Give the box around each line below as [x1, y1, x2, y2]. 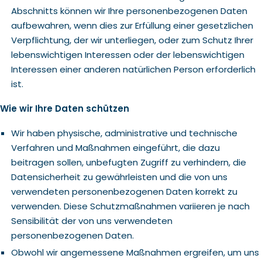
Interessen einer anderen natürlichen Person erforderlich [11, 63, 256, 75]
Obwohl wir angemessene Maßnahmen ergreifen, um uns [11, 246, 259, 258]
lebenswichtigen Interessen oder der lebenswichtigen [11, 49, 244, 61]
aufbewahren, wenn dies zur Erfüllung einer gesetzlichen [11, 19, 253, 32]
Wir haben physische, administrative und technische [11, 127, 237, 139]
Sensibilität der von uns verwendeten [11, 215, 173, 227]
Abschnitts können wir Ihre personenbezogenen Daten [11, 5, 247, 17]
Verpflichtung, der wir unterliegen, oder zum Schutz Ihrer [11, 34, 253, 46]
